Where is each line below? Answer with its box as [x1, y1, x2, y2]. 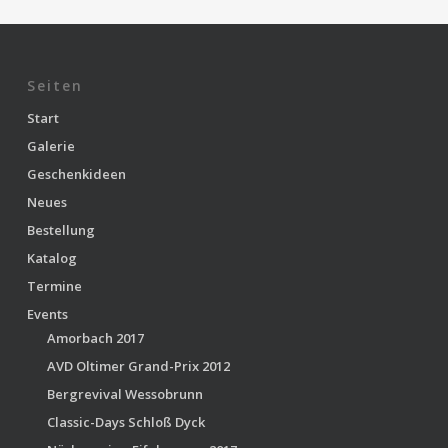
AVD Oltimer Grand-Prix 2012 [46, 357, 230, 375]
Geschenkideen [26, 165, 126, 183]
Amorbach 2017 [46, 329, 144, 347]
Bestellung [26, 221, 95, 239]
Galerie [26, 137, 75, 155]
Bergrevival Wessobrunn [46, 385, 203, 403]
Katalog [26, 249, 77, 267]
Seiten [26, 76, 83, 95]
